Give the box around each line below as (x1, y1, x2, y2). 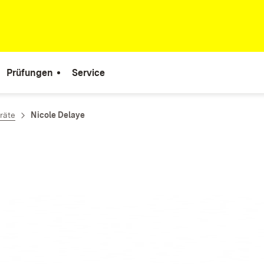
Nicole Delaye (31, 110, 85, 120)
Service (72, 67, 105, 78)
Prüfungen (6, 67, 53, 78)
